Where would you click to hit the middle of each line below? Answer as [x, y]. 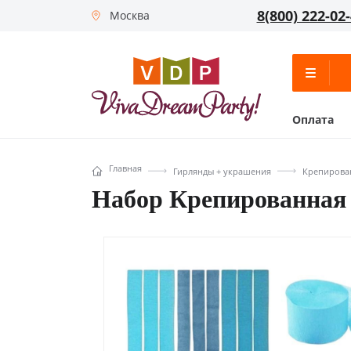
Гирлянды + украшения [222, 171]
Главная [125, 168]
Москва [130, 15]
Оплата [313, 119]
